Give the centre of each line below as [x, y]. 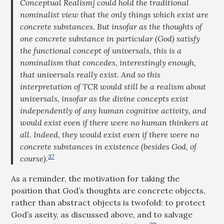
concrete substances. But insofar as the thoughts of [111, 26]
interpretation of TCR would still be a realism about [113, 86]
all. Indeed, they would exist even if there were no [110, 134]
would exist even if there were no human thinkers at [114, 122]
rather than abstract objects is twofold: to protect [108, 202]
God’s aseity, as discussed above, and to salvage [102, 214]
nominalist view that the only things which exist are [114, 14]
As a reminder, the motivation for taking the [95, 178]
